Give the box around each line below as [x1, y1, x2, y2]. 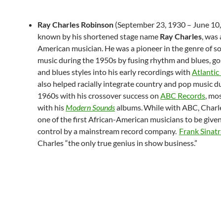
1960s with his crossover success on [37, 91, 160, 100]
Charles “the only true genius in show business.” [37, 138, 197, 147]
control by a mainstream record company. [37, 126, 177, 136]
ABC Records [160, 91, 205, 100]
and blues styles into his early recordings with [37, 67, 192, 76]
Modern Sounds [66, 103, 115, 112]
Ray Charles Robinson [37, 20, 113, 29]
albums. [115, 103, 143, 112]
